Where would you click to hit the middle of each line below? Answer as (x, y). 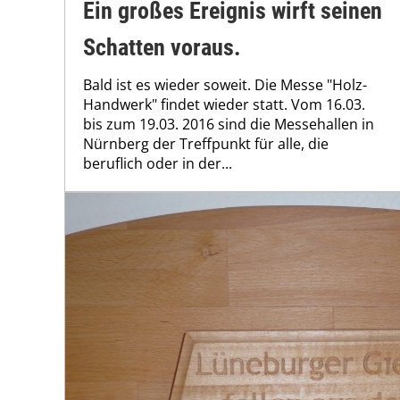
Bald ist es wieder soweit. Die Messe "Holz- (225, 85)
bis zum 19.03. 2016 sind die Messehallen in (229, 125)
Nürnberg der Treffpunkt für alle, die (206, 144)
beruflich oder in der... (158, 164)
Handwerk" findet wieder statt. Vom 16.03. (224, 105)
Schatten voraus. (162, 48)
